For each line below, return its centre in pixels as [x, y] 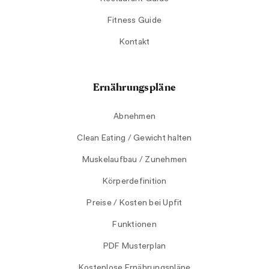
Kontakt [134, 42]
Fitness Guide [134, 21]
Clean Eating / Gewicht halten [134, 138]
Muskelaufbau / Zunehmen [134, 160]
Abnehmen [134, 117]
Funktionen [134, 225]
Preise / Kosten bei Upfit [134, 203]
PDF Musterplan [134, 246]
